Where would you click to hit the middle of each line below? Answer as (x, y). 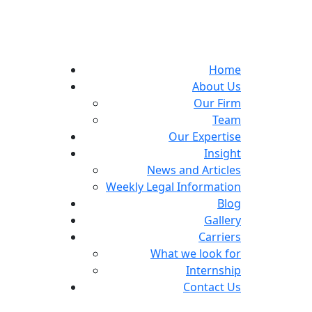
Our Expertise (205, 136)
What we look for (196, 253)
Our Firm (217, 103)
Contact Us (212, 287)
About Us (217, 86)
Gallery (223, 220)
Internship (213, 270)
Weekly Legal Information (173, 187)
